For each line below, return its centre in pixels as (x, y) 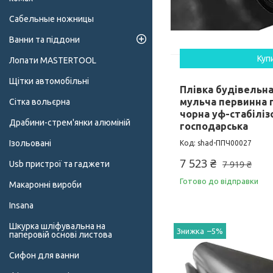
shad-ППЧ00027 (225, 143)
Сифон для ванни (44, 256)
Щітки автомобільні (49, 81)
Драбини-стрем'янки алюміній (70, 123)
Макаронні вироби (45, 185)
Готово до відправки (219, 181)
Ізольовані (30, 144)
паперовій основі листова (61, 235)
